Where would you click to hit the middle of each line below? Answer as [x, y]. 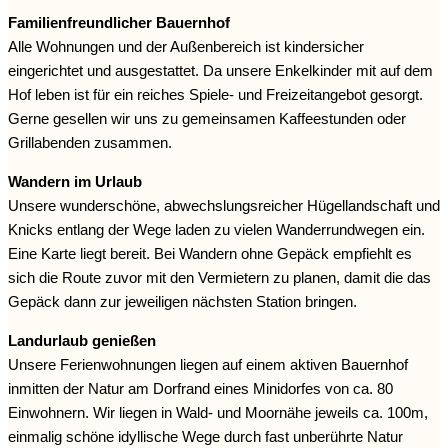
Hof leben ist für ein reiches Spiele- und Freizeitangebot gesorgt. [215, 95]
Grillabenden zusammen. [90, 143]
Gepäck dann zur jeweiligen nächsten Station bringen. [182, 302]
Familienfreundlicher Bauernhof [119, 23]
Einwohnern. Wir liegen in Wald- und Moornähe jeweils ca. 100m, [218, 413]
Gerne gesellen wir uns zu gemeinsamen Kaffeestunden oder [207, 119]
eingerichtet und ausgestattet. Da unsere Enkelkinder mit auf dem [220, 71]
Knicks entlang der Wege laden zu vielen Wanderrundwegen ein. [216, 230]
